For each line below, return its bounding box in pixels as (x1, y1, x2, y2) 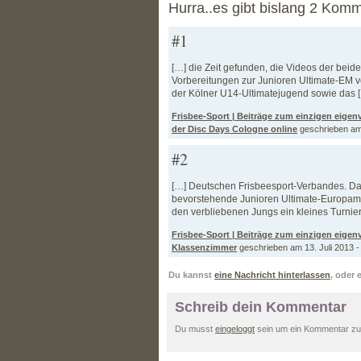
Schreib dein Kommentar (175, 298, 346, 315)
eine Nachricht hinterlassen (214, 269, 330, 280)
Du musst (175, 323, 215, 334)
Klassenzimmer (172, 242, 237, 252)
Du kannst (168, 269, 214, 280)
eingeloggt (215, 323, 255, 334)
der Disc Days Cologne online (172, 123, 297, 134)
